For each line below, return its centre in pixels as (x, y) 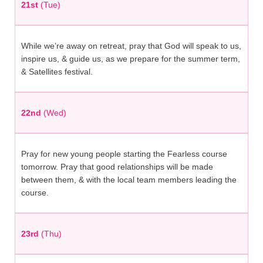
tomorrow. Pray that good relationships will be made (117, 167)
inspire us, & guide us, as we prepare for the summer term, (131, 59)
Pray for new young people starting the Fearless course (124, 154)
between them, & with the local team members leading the (129, 180)
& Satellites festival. (57, 72)
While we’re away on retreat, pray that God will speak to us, (131, 46)
